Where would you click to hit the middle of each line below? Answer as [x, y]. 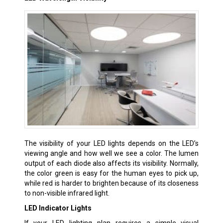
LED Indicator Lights [58, 208]
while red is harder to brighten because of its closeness [111, 183]
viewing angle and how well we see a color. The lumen [111, 154]
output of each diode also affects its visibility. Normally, [111, 164]
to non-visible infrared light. [67, 193]
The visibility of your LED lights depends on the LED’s [111, 144]
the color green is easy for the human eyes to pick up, [111, 173]
